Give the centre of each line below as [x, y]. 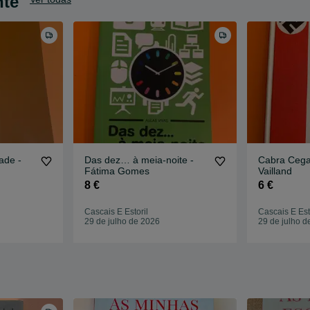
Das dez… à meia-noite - [139, 160]
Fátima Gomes [117, 171]
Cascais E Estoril [117, 212]
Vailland [275, 171]
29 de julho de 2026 [122, 222]
